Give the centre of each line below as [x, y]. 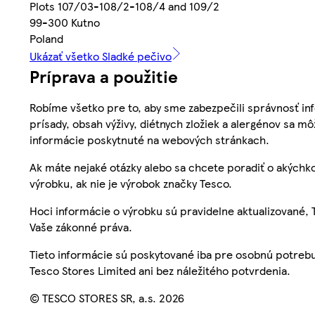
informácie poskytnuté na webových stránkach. [149, 139]
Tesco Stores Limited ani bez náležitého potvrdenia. [160, 270]
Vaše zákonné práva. [81, 226]
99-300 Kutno [65, 22]
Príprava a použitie [104, 76]
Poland [46, 38]
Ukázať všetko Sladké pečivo [101, 56]
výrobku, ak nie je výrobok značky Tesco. [131, 183]
